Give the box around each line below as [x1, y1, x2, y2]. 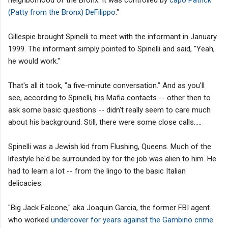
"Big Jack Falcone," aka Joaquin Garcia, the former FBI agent [8, 203, 210, 212]
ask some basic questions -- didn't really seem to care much [8, 105, 211, 115]
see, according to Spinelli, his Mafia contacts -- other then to [8, 93, 211, 102]
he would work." [8, 56, 60, 66]
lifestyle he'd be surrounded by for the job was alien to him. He [8, 154, 216, 163]
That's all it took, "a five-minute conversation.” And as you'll [8, 80, 205, 90]
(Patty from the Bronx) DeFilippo [8, 7, 116, 17]
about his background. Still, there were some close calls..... [8, 117, 202, 127]
